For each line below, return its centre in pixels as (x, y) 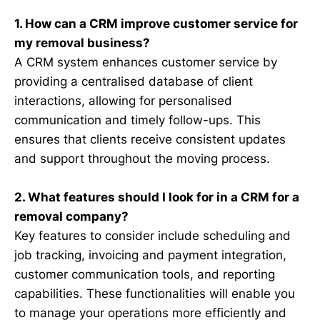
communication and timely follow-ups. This (137, 120)
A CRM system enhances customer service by (146, 62)
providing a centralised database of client (134, 82)
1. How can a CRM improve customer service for (156, 24)
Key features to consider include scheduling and (152, 236)
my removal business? (82, 43)
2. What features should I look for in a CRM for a (157, 197)
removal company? (71, 217)
